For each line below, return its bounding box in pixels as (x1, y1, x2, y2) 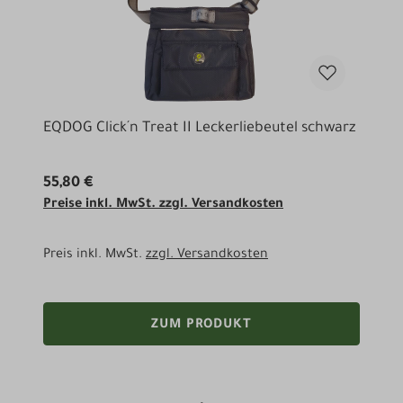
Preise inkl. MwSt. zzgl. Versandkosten (43, 197, 283, 212)
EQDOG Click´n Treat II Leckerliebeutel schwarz (43, 120, 355, 137)
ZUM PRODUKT (151, 318, 252, 333)
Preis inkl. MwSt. (43, 247, 146, 263)
